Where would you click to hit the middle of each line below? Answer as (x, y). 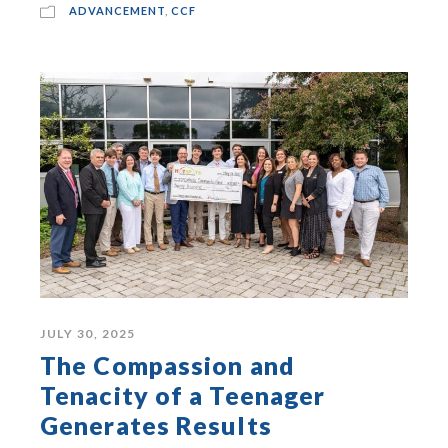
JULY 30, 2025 (88, 333)
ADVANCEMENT (117, 10)
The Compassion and (167, 364)
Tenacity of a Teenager (183, 394)
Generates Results (156, 424)
